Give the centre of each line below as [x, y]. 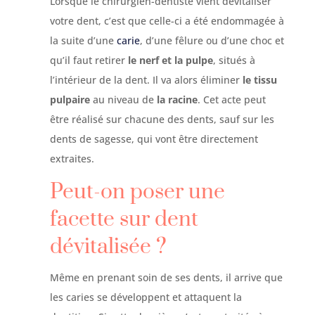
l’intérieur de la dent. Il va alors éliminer [146, 80]
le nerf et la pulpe [170, 60]
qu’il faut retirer [89, 60]
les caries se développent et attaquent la [146, 297]
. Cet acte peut [231, 99]
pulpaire [70, 99]
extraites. [72, 159]
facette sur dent [124, 219]
